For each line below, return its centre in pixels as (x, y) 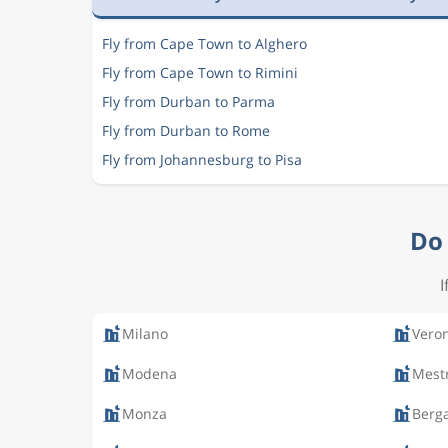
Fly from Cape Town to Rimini (200, 72)
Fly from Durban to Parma (188, 101)
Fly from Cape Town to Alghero (204, 43)
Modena (149, 373)
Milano (145, 333)
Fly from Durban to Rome (186, 130)
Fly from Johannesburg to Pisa (202, 159)
